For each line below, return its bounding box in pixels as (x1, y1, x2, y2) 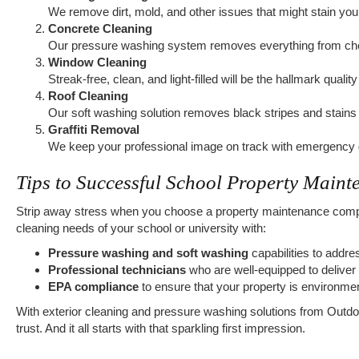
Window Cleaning (48, 55, 147, 69)
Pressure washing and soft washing (48, 246, 252, 260)
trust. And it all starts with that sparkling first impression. (16, 321, 305, 335)
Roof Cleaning (48, 89, 128, 103)
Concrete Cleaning (48, 22, 152, 35)
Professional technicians (48, 263, 186, 276)
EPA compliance (48, 280, 139, 293)
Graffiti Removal (48, 123, 139, 136)
